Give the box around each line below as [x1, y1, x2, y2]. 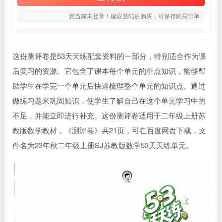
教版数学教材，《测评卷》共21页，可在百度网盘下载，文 [12, 125, 206, 135]
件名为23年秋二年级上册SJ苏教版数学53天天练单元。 [12, 140, 193, 150]
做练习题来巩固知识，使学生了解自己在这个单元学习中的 [12, 95, 206, 106]
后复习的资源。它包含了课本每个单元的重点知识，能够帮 [12, 65, 206, 76]
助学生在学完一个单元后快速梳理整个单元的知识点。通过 [12, 80, 206, 91]
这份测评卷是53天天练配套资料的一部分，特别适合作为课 [12, 51, 206, 61]
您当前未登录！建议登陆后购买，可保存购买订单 [69, 11, 200, 20]
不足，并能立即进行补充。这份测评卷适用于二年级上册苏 [12, 110, 206, 120]
